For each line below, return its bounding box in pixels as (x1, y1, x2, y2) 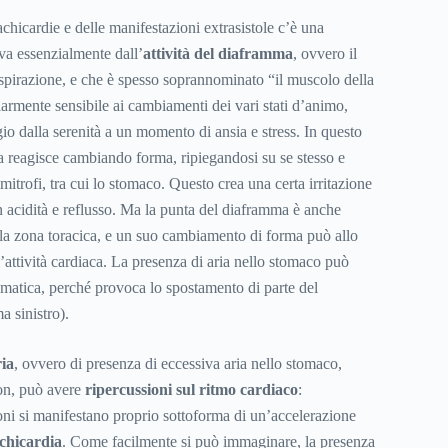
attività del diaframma (142, 45, 293, 63)
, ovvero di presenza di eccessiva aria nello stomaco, (13, 355, 342, 373)
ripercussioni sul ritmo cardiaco (84, 381, 298, 399)
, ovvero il (292, 45, 357, 63)
